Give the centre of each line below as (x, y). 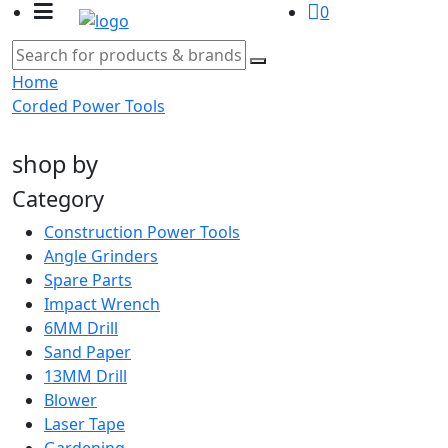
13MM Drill (85, 376)
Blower (70, 400)
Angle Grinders (101, 256)
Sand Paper (87, 352)
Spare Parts (88, 280)
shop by (55, 164)
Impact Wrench (102, 304)
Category (58, 198)
